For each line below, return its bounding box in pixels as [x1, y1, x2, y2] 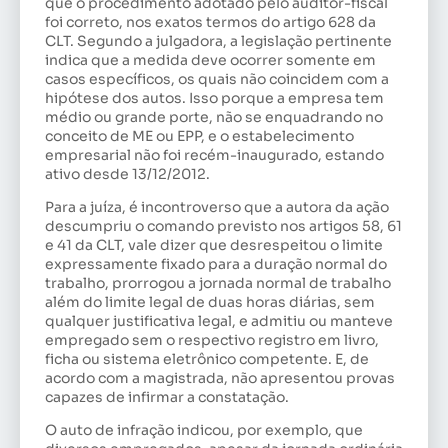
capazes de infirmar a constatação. [45, 388, 289, 407]
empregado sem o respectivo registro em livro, [45, 331, 379, 350]
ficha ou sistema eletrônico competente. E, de [45, 350, 369, 369]
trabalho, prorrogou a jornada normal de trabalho [45, 274, 391, 293]
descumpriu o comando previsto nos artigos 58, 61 [45, 217, 402, 236]
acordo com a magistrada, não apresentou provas [45, 369, 395, 388]
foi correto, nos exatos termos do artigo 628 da [45, 12, 376, 31]
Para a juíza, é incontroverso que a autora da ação [45, 198, 389, 217]
